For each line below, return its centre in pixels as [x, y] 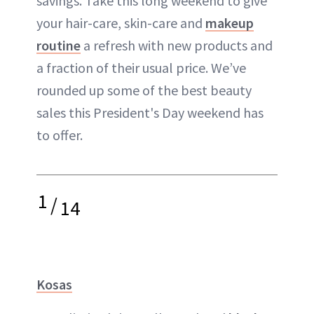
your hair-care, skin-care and [121, 23]
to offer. [60, 135]
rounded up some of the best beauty [144, 90]
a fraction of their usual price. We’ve [141, 68]
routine [59, 45]
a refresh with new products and [177, 45]
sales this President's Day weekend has [150, 112]
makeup [230, 23]
